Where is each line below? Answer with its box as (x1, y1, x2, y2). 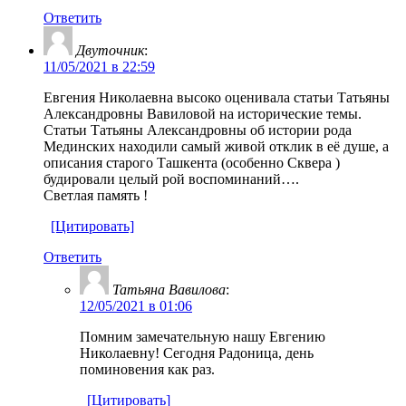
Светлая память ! (43, 187, 148, 203)
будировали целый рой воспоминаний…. (43, 170, 299, 187)
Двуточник (76, 42, 144, 58)
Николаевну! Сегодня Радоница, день (80, 344, 314, 361)
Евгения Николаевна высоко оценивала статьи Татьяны (43, 89, 390, 105)
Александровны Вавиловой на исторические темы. (43, 105, 362, 121)
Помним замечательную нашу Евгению (80, 328, 325, 344)
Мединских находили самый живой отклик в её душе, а (43, 138, 389, 154)
